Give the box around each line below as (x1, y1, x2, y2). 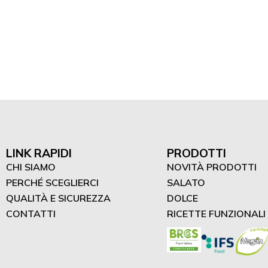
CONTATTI (6, 208, 56, 220)
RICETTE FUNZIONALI (166, 208, 266, 220)
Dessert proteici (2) (29, 8, 118, 21)
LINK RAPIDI (6, 146, 72, 161)
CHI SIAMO (6, 161, 56, 173)
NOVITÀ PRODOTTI (166, 161, 257, 173)
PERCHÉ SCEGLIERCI (6, 176, 99, 189)
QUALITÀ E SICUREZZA (6, 192, 111, 205)
